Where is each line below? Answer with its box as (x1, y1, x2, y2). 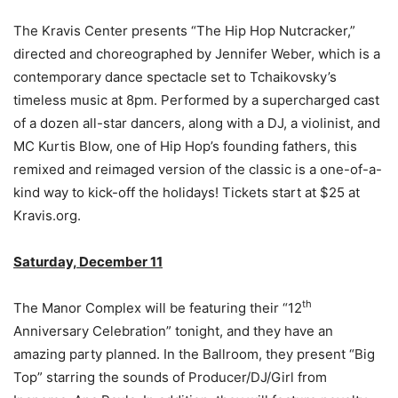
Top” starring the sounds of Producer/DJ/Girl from (13, 368, 327, 386)
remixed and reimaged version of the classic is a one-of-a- (13, 160, 382, 178)
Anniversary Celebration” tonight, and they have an (13, 322, 333, 339)
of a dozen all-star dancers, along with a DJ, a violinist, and (13, 114, 380, 131)
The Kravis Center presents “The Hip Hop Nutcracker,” (13, 21, 355, 39)
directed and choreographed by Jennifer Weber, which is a (13, 44, 380, 62)
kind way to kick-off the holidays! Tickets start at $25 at (13, 183, 360, 201)
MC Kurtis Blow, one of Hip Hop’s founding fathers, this (13, 137, 357, 155)
